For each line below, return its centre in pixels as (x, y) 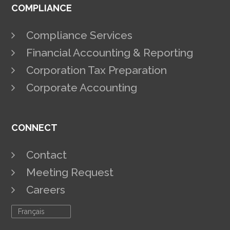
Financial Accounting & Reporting (109, 53)
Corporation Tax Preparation (96, 70)
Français (32, 212)
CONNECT (35, 128)
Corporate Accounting (81, 88)
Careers (45, 190)
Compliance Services (79, 35)
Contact (46, 155)
